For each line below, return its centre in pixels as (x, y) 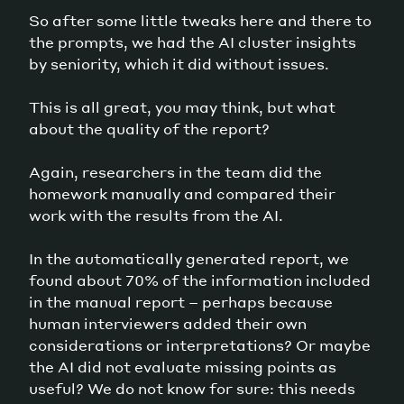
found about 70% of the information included (200, 280)
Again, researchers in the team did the (175, 171)
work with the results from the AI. (156, 215)
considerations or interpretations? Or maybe (200, 344)
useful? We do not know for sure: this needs (192, 388)
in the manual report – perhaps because (181, 301)
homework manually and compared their (182, 193)
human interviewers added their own (168, 323)
